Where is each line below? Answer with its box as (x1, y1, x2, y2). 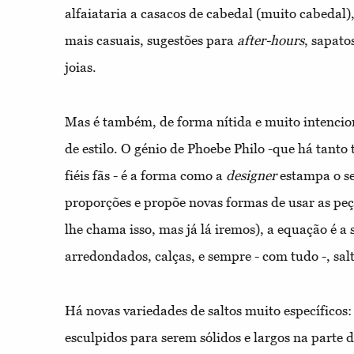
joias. (65, 58, 96, 75)
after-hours (237, 32, 304, 48)
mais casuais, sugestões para (65, 32, 237, 48)
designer (226, 167, 277, 183)
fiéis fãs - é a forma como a (65, 167, 226, 183)
